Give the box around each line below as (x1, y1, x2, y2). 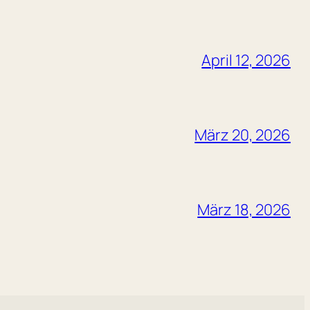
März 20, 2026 (194, 124, 291, 145)
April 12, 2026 (201, 49, 291, 71)
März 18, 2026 (197, 199, 291, 220)
